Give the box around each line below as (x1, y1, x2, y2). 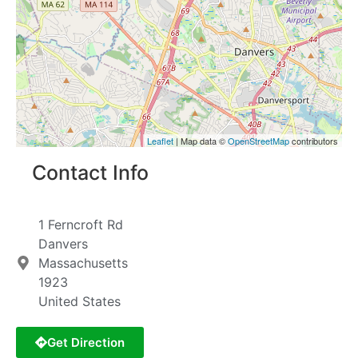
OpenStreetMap (228, 134, 289, 148)
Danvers (38, 236, 88, 253)
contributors (289, 134, 338, 148)
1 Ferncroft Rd (38, 217, 123, 233)
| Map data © (173, 134, 228, 148)
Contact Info (32, 161, 149, 185)
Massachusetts (38, 255, 128, 272)
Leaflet (147, 134, 173, 148)
